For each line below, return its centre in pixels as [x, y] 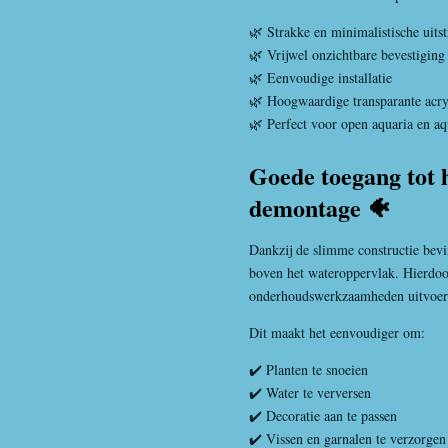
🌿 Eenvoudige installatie [320, 77]
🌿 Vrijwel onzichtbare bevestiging [347, 54]
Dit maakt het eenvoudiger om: [337, 332]
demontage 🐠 [320, 207]
